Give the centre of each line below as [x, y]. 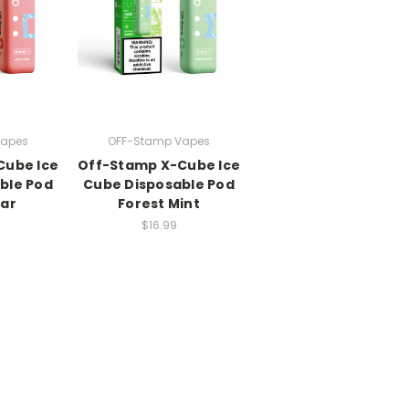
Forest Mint [159, 204]
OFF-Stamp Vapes [159, 142]
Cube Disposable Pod [159, 185]
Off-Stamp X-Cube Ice [159, 166]
